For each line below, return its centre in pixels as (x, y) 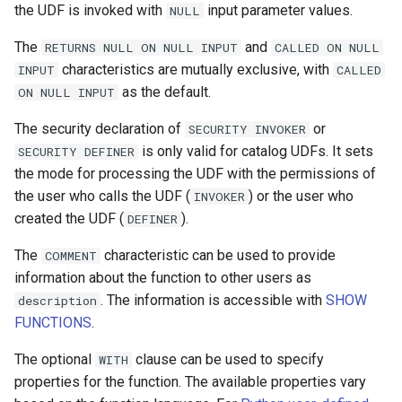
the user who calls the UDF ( (102, 196)
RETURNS (71, 48)
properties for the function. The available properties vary (190, 382)
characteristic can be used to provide (218, 255)
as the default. (165, 92)
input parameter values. (279, 10)
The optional (55, 359)
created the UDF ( (69, 218)
